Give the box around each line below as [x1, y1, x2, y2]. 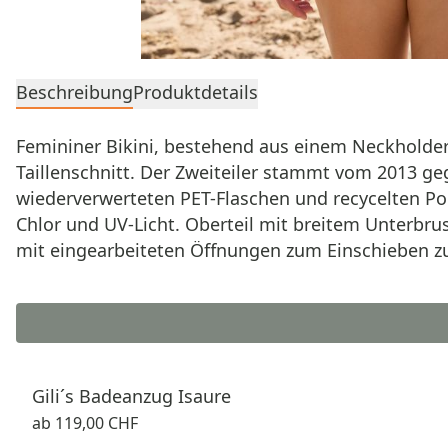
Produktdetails [133, 80, 258, 104]
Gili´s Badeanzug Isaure [32, 384, 231, 408]
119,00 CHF [51, 412, 138, 434]
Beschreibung [16, 80, 133, 104]
